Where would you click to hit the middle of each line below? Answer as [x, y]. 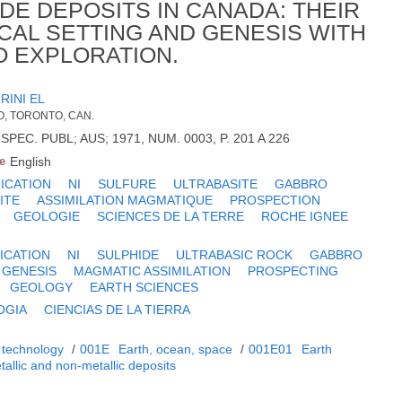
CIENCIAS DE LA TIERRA [118, 310]
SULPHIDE [128, 255]
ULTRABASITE [216, 184]
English [31, 162]
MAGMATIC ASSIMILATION [153, 271]
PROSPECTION [275, 201]
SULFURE [127, 184]
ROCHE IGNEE [305, 217]
